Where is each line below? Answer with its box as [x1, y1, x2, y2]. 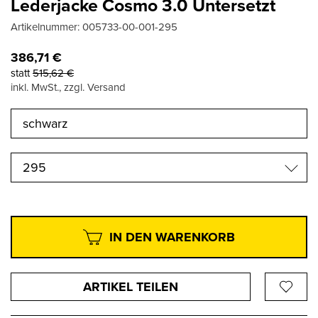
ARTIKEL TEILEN [83, 278, 178, 297]
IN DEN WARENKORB [109, 228, 236, 247]
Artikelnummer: [11, 19, 82, 35]
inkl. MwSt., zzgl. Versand [11, 79, 126, 96]
